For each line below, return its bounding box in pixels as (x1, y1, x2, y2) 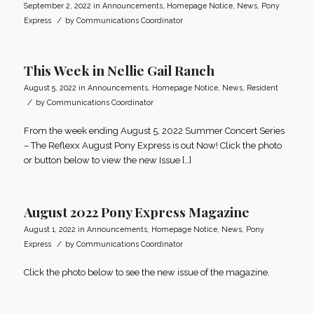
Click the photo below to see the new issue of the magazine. (23, 267, 270, 278)
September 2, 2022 (23, 1, 91, 11)
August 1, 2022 (23, 225, 76, 234)
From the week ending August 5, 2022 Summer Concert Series (23, 125, 285, 137)
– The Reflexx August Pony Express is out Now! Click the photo (23, 140, 282, 151)
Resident (246, 83, 278, 93)
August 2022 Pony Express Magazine (23, 203, 250, 221)
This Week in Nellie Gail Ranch (23, 61, 214, 80)
